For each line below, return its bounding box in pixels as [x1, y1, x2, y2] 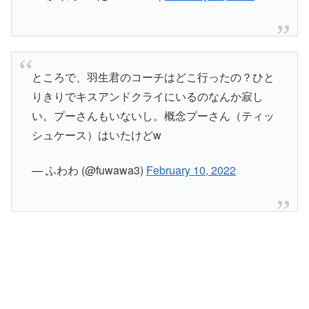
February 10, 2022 [146, 161, 236, 178]
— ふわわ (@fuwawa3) [31, 161, 146, 178]
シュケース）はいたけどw [31, 127, 161, 143]
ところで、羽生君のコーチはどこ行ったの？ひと [31, 69, 275, 86]
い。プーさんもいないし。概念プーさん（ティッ [31, 108, 275, 124]
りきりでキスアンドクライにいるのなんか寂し [31, 88, 263, 105]
